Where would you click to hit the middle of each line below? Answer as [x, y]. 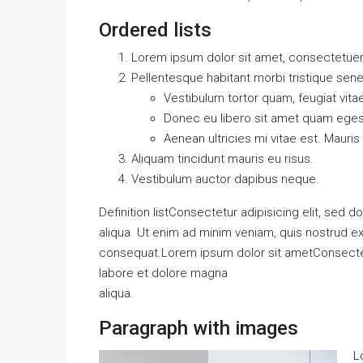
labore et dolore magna [163, 273]
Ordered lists [155, 30]
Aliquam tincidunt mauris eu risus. [222, 159]
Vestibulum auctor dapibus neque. [225, 179]
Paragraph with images [199, 328]
